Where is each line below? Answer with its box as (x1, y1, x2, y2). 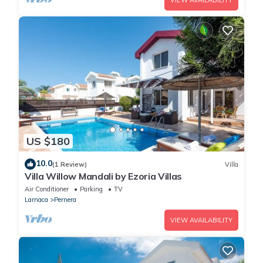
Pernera (54, 195, 76, 204)
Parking (80, 185, 103, 194)
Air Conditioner (25, 185, 69, 194)
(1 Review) (52, 160, 87, 168)
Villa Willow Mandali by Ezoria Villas (25, 170, 183, 183)
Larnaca (25, 195, 48, 204)
